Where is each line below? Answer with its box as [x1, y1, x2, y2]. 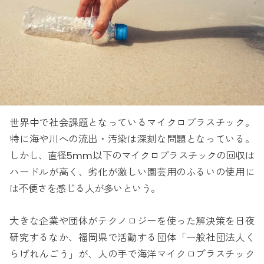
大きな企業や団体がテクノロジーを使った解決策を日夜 [9, 214, 255, 228]
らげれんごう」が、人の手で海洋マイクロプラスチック [9, 247, 255, 261]
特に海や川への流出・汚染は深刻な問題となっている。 [9, 133, 255, 147]
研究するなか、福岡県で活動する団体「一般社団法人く [9, 230, 255, 245]
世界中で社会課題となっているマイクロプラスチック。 [9, 116, 255, 130]
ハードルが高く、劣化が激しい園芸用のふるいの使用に [9, 166, 255, 180]
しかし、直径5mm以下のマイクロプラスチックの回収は [9, 149, 255, 163]
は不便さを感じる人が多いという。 [9, 182, 161, 196]
